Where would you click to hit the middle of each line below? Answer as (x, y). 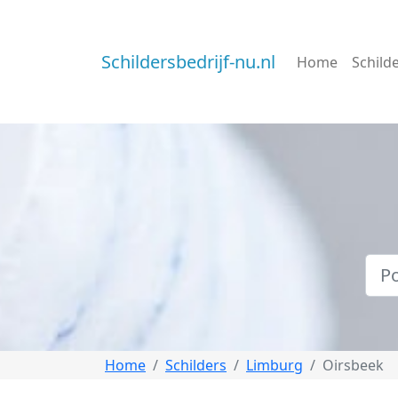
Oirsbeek (353, 365)
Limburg (275, 365)
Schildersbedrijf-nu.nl (188, 61)
